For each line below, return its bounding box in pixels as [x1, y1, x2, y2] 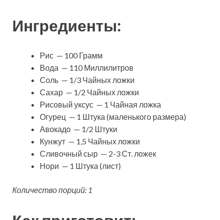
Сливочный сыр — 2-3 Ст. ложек [40, 149, 156, 159]
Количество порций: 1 [12, 185, 92, 195]
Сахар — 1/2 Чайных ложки [40, 87, 139, 97]
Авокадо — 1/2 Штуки [40, 124, 117, 134]
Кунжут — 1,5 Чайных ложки [40, 137, 140, 146]
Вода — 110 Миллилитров [40, 63, 134, 73]
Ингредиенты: [12, 15, 121, 35]
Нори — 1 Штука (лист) [40, 161, 121, 171]
